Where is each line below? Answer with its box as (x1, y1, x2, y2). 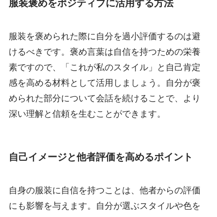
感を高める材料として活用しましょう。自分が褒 (8, 78, 201, 88)
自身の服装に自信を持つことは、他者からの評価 (8, 186, 201, 196)
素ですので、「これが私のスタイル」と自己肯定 (8, 62, 201, 73)
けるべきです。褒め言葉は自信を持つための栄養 (8, 47, 201, 57)
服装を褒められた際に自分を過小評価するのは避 (8, 31, 201, 42)
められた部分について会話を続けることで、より (8, 93, 201, 104)
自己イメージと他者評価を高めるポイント (8, 151, 193, 162)
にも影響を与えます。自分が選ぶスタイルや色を (8, 201, 201, 211)
